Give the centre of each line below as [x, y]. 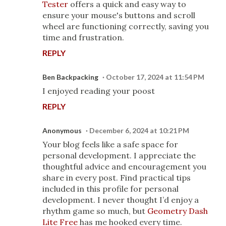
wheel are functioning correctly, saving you [126, 26]
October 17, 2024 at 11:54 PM [155, 77]
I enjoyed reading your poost [99, 91]
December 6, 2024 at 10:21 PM [139, 131]
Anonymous [62, 131]
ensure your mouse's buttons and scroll [119, 15]
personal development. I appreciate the [119, 156]
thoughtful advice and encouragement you [124, 167]
